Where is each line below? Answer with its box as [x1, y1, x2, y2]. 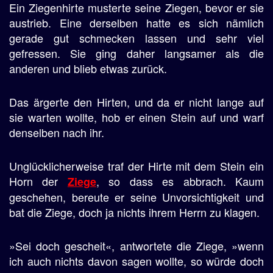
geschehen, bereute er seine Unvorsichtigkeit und [9, 189, 264, 205]
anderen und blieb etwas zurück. [9, 60, 167, 76]
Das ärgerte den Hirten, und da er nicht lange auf [9, 94, 264, 110]
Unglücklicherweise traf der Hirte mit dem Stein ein [9, 158, 264, 174]
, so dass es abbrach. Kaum [96, 173, 264, 189]
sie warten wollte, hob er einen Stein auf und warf [9, 109, 264, 125]
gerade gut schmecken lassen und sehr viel [9, 30, 264, 46]
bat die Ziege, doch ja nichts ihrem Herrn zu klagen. [9, 204, 260, 220]
